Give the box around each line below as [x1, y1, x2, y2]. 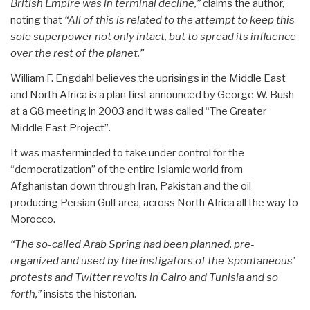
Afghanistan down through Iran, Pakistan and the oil [10, 179, 251, 192]
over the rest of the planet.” [10, 46, 144, 60]
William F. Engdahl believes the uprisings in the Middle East [10, 71, 286, 84]
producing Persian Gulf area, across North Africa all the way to [10, 196, 298, 209]
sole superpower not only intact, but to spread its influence [10, 30, 296, 43]
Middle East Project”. [10, 121, 111, 134]
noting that [10, 13, 64, 26]
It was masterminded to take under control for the [10, 146, 244, 159]
